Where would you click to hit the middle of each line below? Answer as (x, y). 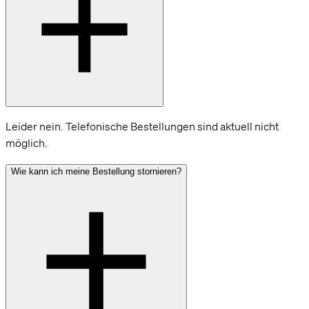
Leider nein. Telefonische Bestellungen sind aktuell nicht (142, 126)
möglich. (27, 142)
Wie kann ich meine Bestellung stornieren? (96, 171)
